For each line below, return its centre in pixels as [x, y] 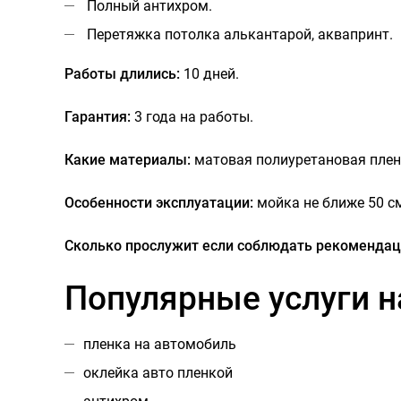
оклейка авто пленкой [158, 373]
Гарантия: [98, 117]
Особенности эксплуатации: [161, 203]
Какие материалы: [128, 160]
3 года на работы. [192, 117]
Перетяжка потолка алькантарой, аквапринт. [240, 35]
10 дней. [209, 74]
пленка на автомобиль [160, 345]
